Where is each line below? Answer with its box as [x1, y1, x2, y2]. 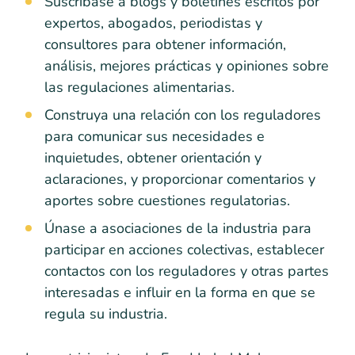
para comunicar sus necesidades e [44, 126, 265, 146]
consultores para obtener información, [44, 34, 286, 54]
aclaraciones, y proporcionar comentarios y [44, 169, 315, 189]
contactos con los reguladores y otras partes [44, 261, 329, 281]
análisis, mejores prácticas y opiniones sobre [44, 55, 329, 75]
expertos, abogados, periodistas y [44, 13, 262, 32]
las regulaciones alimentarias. [44, 77, 235, 97]
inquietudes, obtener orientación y [44, 147, 261, 167]
